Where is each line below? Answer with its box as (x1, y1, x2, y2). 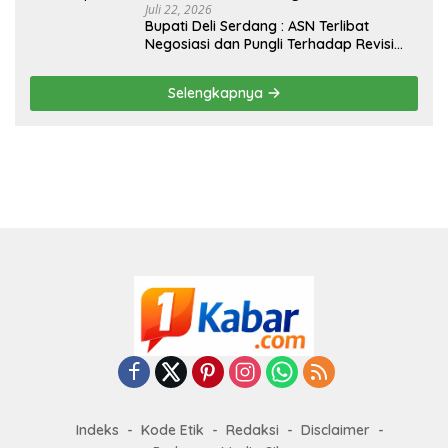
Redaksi (226, 420, 279, 439)
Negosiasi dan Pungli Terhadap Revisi (145, 34, 394, 53)
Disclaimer (301, 420, 370, 439)
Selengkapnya (167, 83, 267, 102)
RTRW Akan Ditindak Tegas (145, 52, 326, 71)
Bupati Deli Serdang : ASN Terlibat (145, 16, 369, 35)
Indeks (76, 420, 119, 439)
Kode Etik (141, 420, 204, 439)
